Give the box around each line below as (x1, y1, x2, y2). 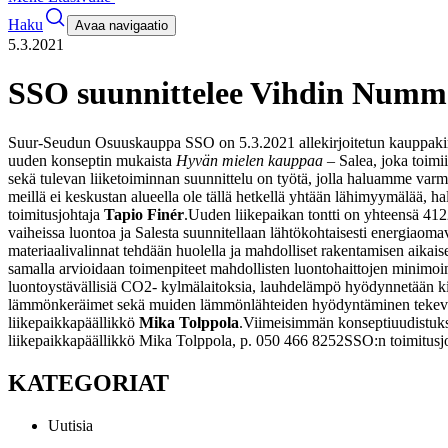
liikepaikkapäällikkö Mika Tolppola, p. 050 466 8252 (8, 331, 344, 349)
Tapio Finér (104, 205, 184, 223)
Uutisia (48, 416, 93, 434)
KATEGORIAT (8, 369, 169, 396)
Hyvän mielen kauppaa (176, 151, 323, 169)
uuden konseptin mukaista (8, 151, 176, 169)
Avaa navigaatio (75, 18, 168, 33)
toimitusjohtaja (8, 205, 104, 223)
